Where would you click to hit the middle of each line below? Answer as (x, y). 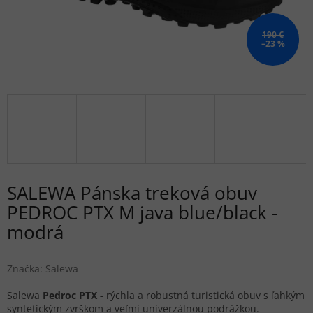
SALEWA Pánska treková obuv (132, 193)
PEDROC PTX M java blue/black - (142, 213)
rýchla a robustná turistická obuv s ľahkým (205, 296)
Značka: (26, 269)
